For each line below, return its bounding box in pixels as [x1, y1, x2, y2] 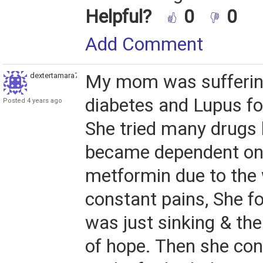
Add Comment [85, 33, 203, 56]
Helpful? [85, 6, 156, 28]
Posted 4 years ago [3, 97, 62, 105]
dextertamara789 [30, 71, 87, 80]
